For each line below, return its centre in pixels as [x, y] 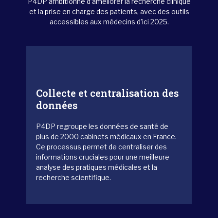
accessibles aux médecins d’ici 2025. [109, 22]
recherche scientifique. [73, 177]
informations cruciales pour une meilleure [103, 157]
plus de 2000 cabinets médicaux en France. [106, 136]
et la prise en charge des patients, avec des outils [109, 11]
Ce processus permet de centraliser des [101, 147]
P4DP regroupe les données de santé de [102, 126]
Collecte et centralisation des [107, 93]
